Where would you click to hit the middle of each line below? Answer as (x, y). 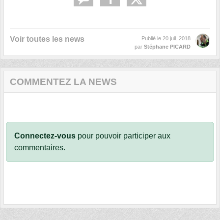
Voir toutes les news (47, 39)
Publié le (152, 38)
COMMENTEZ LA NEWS (63, 82)
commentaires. (40, 147)
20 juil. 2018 (177, 38)
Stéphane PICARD (167, 46)
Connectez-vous (45, 136)
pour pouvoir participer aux (123, 136)
